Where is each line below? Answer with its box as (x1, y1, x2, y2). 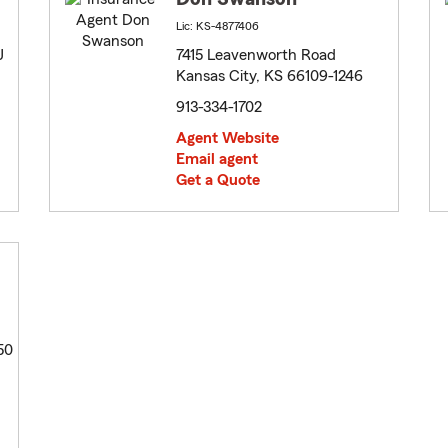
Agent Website (176, 130, 279, 147)
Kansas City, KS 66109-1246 (176, 68, 363, 85)
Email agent (176, 151, 258, 168)
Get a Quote (176, 172, 260, 189)
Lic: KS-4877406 (176, 20, 259, 33)
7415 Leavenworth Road (176, 47, 336, 64)
